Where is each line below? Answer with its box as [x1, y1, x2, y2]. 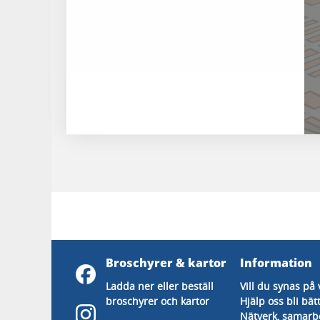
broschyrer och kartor [106, 294, 209, 308]
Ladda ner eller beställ [106, 279, 214, 293]
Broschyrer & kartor [106, 255, 226, 271]
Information [239, 255, 312, 271]
